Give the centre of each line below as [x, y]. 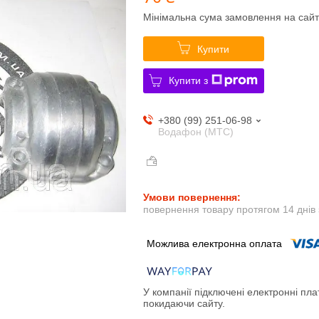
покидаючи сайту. [184, 304]
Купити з [189, 80]
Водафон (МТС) [195, 131]
